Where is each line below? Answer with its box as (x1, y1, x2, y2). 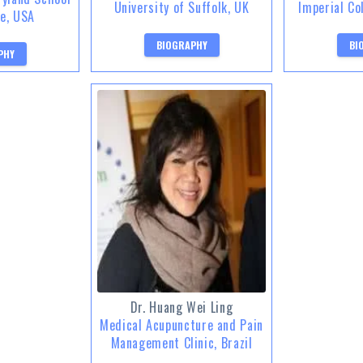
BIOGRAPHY (156, 36, 207, 53)
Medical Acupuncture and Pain (100, 314, 263, 335)
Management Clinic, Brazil (110, 332, 253, 352)
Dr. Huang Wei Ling (130, 297, 233, 317)
